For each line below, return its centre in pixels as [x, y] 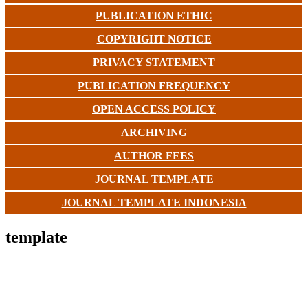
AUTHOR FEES [154, 155]
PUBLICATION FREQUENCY [154, 85]
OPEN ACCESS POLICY [154, 109]
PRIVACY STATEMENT [154, 62]
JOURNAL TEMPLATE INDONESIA [154, 202]
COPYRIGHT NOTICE [154, 38]
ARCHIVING [154, 132]
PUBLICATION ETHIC [154, 15]
